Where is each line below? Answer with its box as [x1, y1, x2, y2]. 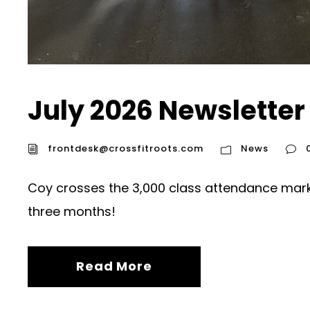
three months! [28, 203, 116, 221]
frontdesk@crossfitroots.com [48, 142, 203, 156]
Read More [76, 257, 152, 275]
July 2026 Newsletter [28, 92, 305, 129]
